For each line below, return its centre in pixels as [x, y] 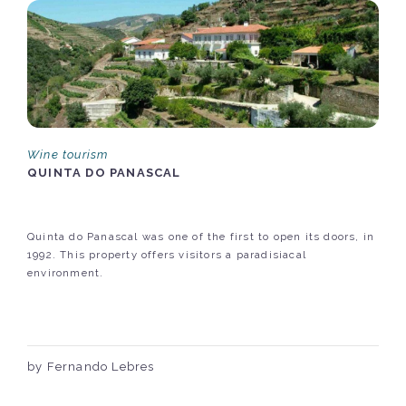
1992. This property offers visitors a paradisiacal [167, 255]
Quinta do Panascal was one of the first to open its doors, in [201, 237]
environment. [66, 273]
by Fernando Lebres [91, 367]
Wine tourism [68, 155]
